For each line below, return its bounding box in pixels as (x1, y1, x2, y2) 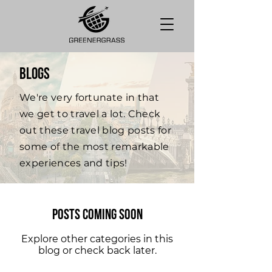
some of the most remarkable (19, 141, 169, 152)
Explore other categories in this (21, 233, 173, 245)
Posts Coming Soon (52, 208, 143, 223)
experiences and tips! (19, 157, 131, 169)
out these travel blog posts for (19, 124, 171, 136)
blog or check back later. (38, 245, 157, 256)
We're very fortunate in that (19, 92, 159, 103)
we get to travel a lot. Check (19, 108, 161, 120)
